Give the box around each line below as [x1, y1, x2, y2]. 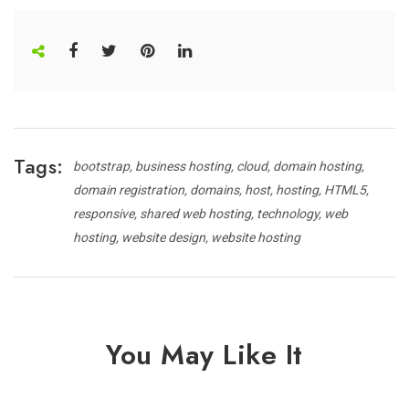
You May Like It [106, 334, 303, 374]
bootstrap [72, 158, 130, 173]
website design [121, 229, 205, 245]
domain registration [72, 182, 184, 197]
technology [256, 205, 319, 221]
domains [189, 182, 239, 197]
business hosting [134, 158, 231, 173]
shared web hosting [139, 205, 251, 221]
